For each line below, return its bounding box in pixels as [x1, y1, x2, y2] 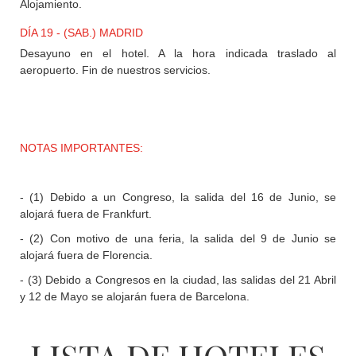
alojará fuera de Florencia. [20, 248, 153, 261]
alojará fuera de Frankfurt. [20, 207, 152, 220]
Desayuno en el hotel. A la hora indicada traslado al [20, 46, 336, 60]
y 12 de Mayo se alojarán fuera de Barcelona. [20, 289, 250, 303]
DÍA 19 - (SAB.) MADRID [20, 25, 143, 39]
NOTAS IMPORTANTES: [20, 141, 146, 154]
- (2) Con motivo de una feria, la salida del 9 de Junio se [20, 231, 336, 245]
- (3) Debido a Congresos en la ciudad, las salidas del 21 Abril [20, 273, 336, 286]
